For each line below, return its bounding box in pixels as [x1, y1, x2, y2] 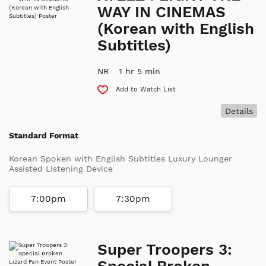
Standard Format [9, 131, 78, 141]
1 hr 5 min [119, 66, 161, 76]
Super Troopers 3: [97, 240, 233, 258]
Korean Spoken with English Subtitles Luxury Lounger [9, 154, 232, 164]
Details [224, 106, 253, 116]
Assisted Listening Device [9, 164, 113, 174]
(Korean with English [97, 19, 255, 37]
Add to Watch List [116, 85, 176, 93]
